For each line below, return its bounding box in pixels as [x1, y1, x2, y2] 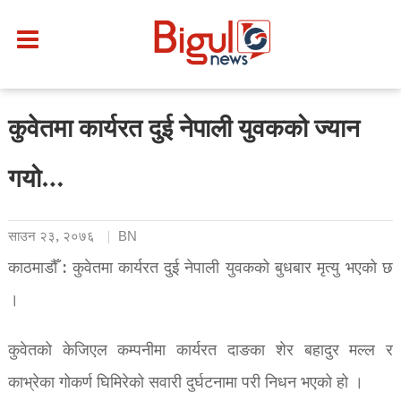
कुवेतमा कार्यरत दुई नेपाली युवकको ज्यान [7, 109, 360, 153]
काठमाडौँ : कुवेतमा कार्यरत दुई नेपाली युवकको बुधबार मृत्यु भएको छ [7, 255, 394, 282]
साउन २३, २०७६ [7, 226, 95, 248]
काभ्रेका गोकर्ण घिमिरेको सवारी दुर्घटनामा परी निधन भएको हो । [7, 370, 363, 397]
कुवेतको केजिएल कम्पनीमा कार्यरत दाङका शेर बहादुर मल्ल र [7, 337, 394, 364]
